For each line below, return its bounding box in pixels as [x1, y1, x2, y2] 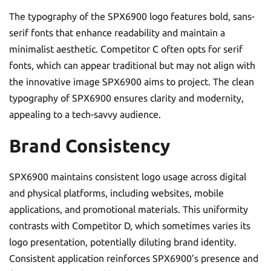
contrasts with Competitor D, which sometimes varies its [9, 220, 250, 231]
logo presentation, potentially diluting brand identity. [9, 237, 237, 247]
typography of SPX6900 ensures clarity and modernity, [9, 93, 244, 103]
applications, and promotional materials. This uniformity [9, 204, 248, 215]
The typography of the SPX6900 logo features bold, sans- [9, 11, 255, 22]
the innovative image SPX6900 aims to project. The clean [9, 76, 254, 87]
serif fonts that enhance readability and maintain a [9, 27, 225, 38]
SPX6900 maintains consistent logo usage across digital [9, 171, 246, 182]
